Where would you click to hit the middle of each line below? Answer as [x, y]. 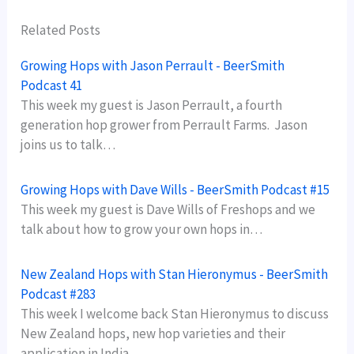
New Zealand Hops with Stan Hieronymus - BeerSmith [175, 274]
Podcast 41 [52, 85]
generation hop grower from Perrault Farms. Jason [164, 124]
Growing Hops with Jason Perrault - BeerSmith [153, 65]
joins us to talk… [68, 144]
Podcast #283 [58, 294]
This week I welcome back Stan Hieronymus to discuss [175, 313]
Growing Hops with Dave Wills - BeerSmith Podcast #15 [175, 189]
